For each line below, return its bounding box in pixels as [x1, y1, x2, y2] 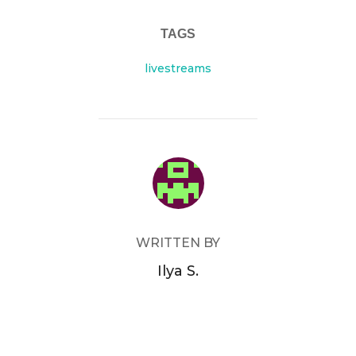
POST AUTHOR [131, 158, 225, 172]
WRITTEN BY [136, 234, 220, 250]
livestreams [145, 60, 211, 75]
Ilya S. [157, 261, 199, 280]
